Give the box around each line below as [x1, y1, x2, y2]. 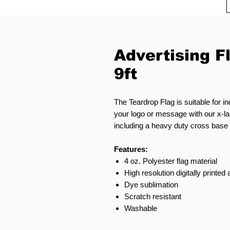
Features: [114, 145, 150, 154]
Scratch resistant [124, 192, 183, 201]
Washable [124, 204, 157, 213]
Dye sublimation [124, 180, 178, 189]
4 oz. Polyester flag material [124, 157, 217, 165]
